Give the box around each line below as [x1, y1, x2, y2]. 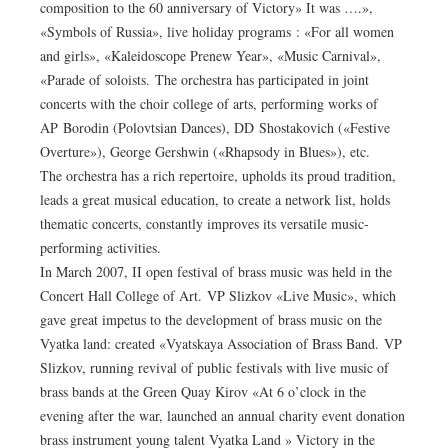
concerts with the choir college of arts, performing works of [40, 94, 378, 114]
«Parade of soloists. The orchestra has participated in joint [40, 70, 369, 90]
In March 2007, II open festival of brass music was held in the [40, 262, 392, 282]
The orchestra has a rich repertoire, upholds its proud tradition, [40, 166, 396, 186]
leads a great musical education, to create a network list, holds [40, 190, 390, 210]
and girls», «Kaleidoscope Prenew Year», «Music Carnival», [40, 46, 381, 66]
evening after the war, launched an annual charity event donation [40, 406, 405, 426]
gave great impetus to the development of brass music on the [40, 310, 382, 330]
